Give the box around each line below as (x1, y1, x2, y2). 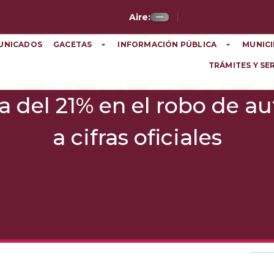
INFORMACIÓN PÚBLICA (117, 40, 217, 50)
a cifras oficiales (52, 124, 222, 150)
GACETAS (53, 40, 92, 50)
